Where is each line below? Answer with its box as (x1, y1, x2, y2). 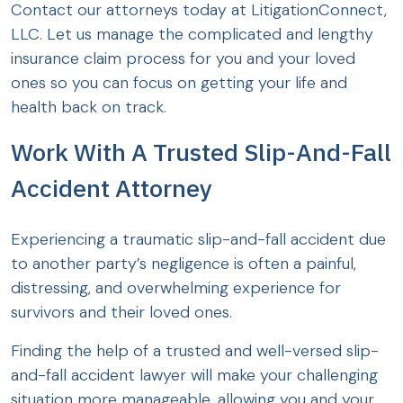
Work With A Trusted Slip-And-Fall (11, 135, 391, 167)
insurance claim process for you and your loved (11, 47, 355, 69)
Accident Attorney (11, 171, 212, 203)
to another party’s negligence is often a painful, (11, 252, 356, 274)
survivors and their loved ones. (11, 300, 237, 323)
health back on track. (11, 95, 171, 118)
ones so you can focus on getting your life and (11, 71, 347, 94)
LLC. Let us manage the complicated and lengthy (11, 22, 373, 45)
